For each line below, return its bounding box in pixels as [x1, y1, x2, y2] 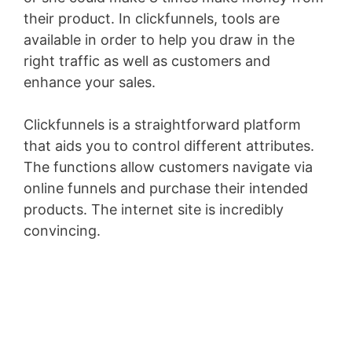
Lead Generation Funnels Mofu [101, 222, 304, 239]
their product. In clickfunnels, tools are [24, 10, 280, 27]
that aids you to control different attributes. [24, 137, 314, 154]
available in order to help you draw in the [24, 31, 295, 48]
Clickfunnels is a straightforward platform [24, 116, 301, 133]
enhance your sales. [24, 74, 156, 90]
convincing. [24, 222, 101, 239]
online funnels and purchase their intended [24, 180, 308, 196]
